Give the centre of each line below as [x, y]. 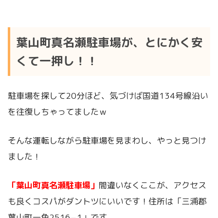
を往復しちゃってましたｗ [57, 112]
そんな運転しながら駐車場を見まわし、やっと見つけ [107, 141]
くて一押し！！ [57, 61]
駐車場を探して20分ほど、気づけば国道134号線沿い [108, 96]
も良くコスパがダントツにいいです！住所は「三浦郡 [107, 201]
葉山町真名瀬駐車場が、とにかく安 [109, 43]
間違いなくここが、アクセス [153, 185]
